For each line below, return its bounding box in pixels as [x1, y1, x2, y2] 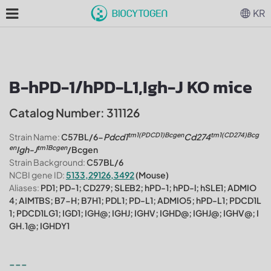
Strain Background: [9, 157, 85, 168]
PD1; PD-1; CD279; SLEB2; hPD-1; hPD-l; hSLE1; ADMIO [39, 182, 256, 193]
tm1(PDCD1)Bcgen [128, 130, 184, 139]
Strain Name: [9, 131, 60, 142]
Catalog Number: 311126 [9, 105, 140, 120]
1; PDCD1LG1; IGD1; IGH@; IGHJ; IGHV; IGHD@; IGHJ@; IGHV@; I [9, 207, 259, 218]
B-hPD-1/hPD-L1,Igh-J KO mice [9, 74, 252, 100]
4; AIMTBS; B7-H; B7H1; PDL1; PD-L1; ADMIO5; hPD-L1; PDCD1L [9, 195, 261, 206]
